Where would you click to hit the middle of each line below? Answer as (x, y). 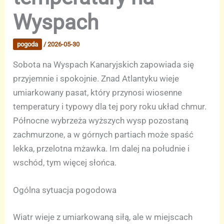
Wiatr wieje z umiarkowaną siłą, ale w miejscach (103, 217)
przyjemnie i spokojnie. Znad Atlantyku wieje (96, 79)
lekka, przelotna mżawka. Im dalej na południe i (101, 149)
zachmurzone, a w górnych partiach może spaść (103, 135)
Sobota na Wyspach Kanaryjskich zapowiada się (104, 65)
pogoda (28, 44)
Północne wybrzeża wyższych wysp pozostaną (101, 121)
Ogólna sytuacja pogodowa (65, 190)
